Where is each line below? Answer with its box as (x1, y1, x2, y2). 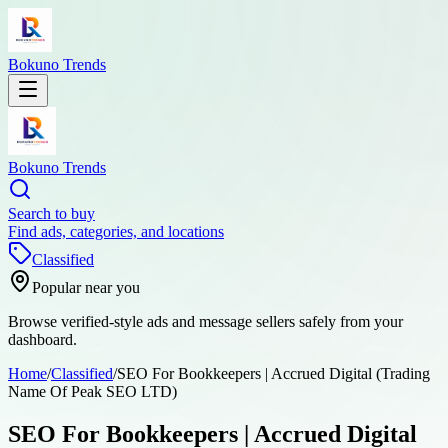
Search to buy (8, 205, 95, 222)
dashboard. (8, 331, 77, 348)
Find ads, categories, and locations (8, 223, 224, 240)
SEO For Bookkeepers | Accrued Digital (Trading (117, 365, 430, 382)
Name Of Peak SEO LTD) (8, 383, 177, 400)
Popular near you (32, 279, 140, 296)
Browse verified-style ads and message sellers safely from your (8, 313, 403, 330)
